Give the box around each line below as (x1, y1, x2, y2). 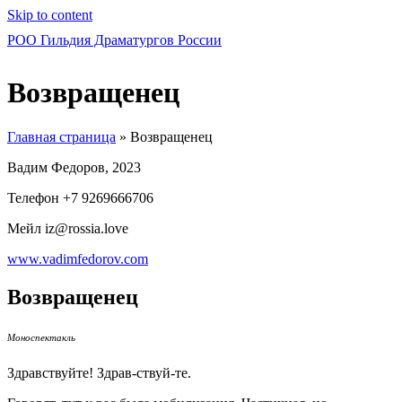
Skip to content (7, 7, 92, 22)
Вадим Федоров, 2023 (7, 159, 141, 175)
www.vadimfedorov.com (7, 250, 148, 267)
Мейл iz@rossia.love (7, 220, 128, 236)
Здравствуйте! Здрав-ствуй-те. (7, 364, 191, 380)
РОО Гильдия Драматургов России (7, 32, 222, 48)
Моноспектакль (7, 331, 75, 343)
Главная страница (7, 128, 116, 144)
